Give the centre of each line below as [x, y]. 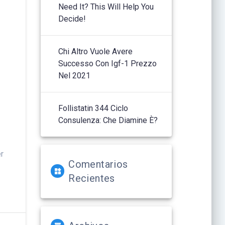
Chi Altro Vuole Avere [96, 51]
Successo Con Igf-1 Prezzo [108, 63]
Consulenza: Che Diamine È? [108, 120]
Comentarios [98, 164]
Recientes [92, 178]
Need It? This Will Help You [106, 7]
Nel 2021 [75, 75]
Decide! [72, 19]
